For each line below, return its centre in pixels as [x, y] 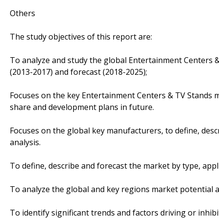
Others [22, 13]
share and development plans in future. [82, 107]
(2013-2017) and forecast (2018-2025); [78, 72]
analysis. [25, 142]
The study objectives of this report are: [81, 36]
